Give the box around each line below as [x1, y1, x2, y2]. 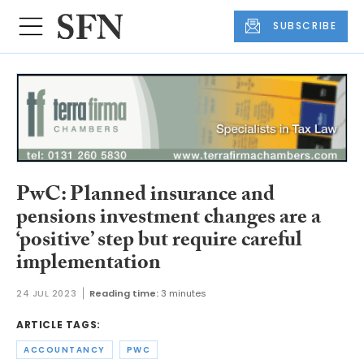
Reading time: [89, 287, 159, 301]
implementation [16, 246, 161, 283]
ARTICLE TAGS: [16, 318, 101, 332]
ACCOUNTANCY [24, 344, 106, 357]
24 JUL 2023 [16, 287, 77, 301]
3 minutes [161, 287, 207, 301]
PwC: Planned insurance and [16, 178, 275, 214]
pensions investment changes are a [16, 201, 321, 237]
